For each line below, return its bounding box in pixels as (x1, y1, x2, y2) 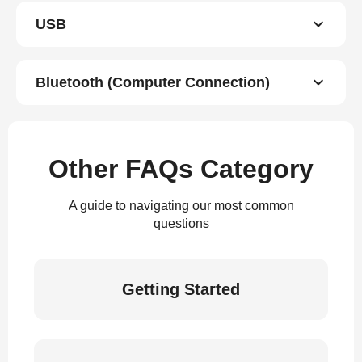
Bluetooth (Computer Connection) (36, 74, 270, 90)
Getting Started (122, 280, 240, 298)
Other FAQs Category (48, 154, 314, 183)
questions (153, 217, 209, 230)
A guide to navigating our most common (68, 199, 294, 213)
